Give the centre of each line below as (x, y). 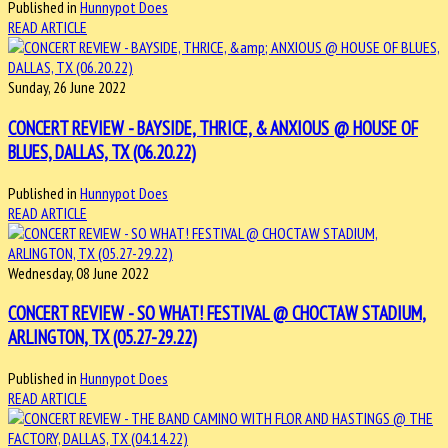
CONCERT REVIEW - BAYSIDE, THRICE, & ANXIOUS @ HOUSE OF (213, 128)
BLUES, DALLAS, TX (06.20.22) (102, 152)
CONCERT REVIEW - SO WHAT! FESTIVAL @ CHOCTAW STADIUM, (217, 313)
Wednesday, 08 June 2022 (78, 272)
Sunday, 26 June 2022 (67, 87)
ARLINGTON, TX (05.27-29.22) (102, 337)
